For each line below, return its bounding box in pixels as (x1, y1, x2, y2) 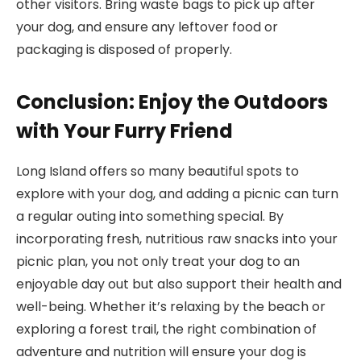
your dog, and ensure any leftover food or (16, 18, 278, 37)
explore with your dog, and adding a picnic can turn (16, 184, 338, 203)
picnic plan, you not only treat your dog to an (16, 251, 300, 271)
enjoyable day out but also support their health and (16, 274, 342, 293)
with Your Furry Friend (16, 117, 233, 144)
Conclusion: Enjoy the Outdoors (16, 88, 328, 115)
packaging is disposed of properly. (16, 40, 232, 60)
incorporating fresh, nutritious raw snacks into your (16, 229, 338, 248)
